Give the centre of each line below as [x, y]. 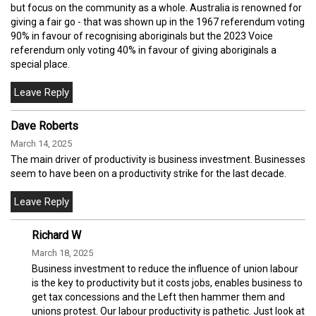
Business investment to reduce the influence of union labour [165, 269]
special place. [40, 65]
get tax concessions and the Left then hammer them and [158, 297]
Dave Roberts [44, 126]
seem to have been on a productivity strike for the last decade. [148, 174]
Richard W [56, 236]
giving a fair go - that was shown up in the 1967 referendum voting [158, 22]
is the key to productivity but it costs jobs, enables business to [167, 283]
